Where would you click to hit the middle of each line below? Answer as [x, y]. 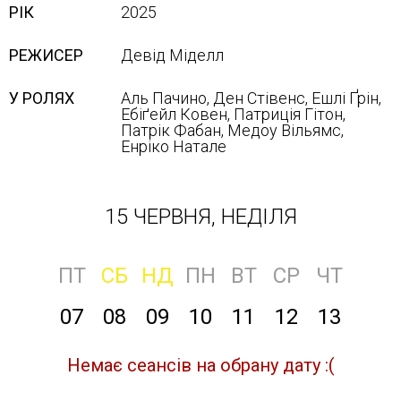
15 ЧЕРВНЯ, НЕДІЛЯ [200, 217]
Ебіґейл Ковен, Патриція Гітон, [233, 114]
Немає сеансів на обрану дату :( [200, 365]
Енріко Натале [174, 146]
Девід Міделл [172, 55]
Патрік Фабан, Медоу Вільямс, [232, 130]
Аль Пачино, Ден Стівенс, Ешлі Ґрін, [251, 98]
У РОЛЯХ [42, 98]
